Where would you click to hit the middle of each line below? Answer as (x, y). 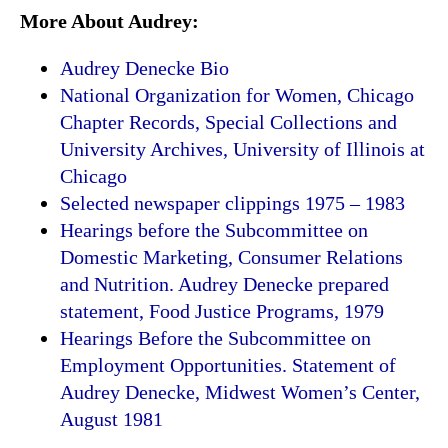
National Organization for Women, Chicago (237, 95)
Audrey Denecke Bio (144, 68)
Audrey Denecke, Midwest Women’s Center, (240, 392)
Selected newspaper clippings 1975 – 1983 (232, 203)
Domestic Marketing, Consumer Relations (231, 257)
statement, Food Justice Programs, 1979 (222, 311)
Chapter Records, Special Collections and (228, 122)
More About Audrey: (109, 21)
